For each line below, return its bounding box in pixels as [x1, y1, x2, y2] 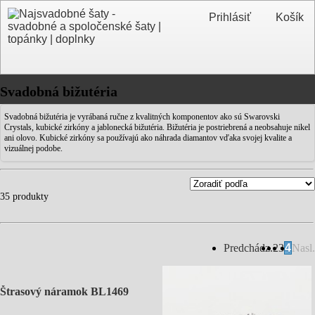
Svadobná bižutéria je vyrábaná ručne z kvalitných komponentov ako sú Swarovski [4, 112, 280, 122]
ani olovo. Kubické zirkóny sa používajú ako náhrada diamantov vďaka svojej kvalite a [4, 133, 292, 143]
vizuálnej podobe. [4, 143, 63, 153]
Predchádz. [224, 242, 273, 254]
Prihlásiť [208, 11, 251, 23]
